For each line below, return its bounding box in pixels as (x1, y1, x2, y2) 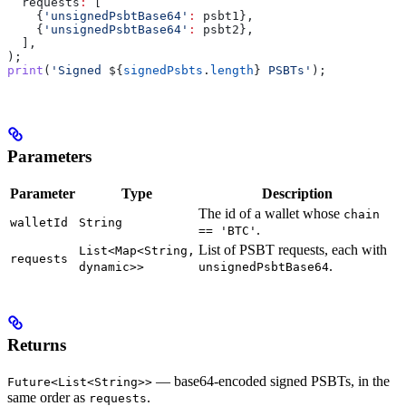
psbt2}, (196, 22, 254, 36)
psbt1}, (196, 8, 254, 23)
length (210, 63, 254, 77)
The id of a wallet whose (198, 206, 343, 222)
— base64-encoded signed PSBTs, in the (152, 372, 390, 389)
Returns (7, 334, 66, 354)
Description (262, 186, 333, 202)
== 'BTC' (198, 224, 256, 238)
